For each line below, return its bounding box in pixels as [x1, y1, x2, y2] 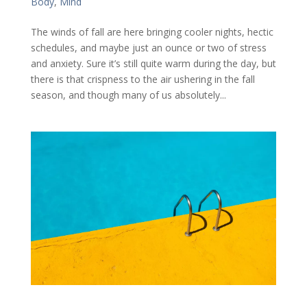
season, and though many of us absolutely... [30, 88, 226, 101]
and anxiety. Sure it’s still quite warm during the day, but [30, 56, 276, 70]
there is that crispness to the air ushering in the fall [30, 72, 255, 86]
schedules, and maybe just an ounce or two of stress [30, 40, 267, 54]
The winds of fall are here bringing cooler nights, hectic [30, 25, 273, 38]
